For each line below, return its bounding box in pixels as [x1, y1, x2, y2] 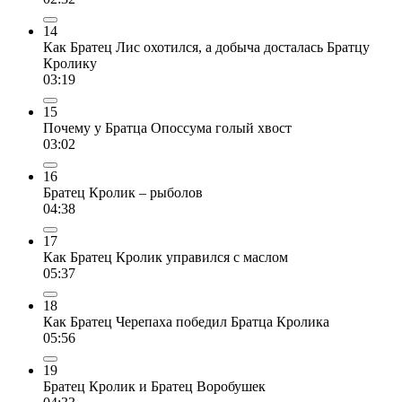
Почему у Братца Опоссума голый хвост [43, 119, 292, 135]
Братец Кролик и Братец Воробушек [43, 378, 266, 394]
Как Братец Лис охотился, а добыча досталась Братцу [43, 39, 370, 55]
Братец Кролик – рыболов [43, 184, 203, 200]
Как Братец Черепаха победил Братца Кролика [43, 313, 329, 329]
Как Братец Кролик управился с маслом [43, 249, 288, 265]
